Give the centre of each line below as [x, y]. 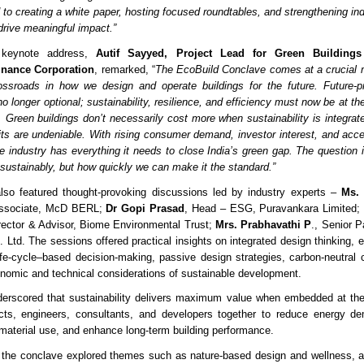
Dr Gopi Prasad [145, 208]
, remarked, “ [125, 69]
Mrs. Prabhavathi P [263, 224]
